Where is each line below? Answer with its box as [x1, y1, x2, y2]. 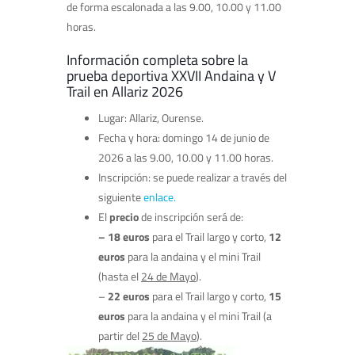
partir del [98, 326, 142, 344]
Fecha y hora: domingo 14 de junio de [98, 128, 269, 146]
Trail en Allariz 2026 [67, 80, 183, 102]
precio [109, 208, 141, 225]
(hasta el [98, 267, 141, 284]
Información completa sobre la [67, 48, 248, 71]
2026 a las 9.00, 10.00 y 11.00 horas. [98, 148, 273, 166]
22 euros [108, 287, 152, 304]
